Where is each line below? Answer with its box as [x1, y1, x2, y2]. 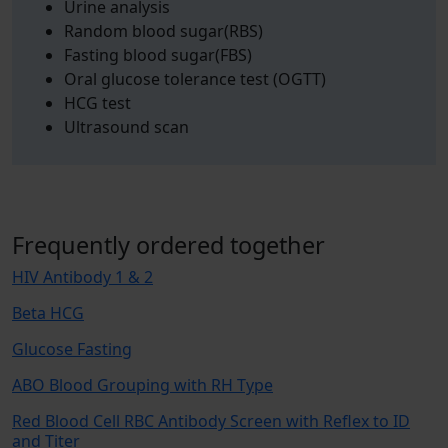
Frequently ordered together [12, 229, 325, 261]
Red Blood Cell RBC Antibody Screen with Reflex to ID [12, 410, 410, 432]
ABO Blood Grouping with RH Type [12, 374, 273, 396]
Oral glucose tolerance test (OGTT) [64, 68, 326, 90]
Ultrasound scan [64, 116, 189, 138]
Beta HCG [12, 302, 84, 324]
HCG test [64, 92, 131, 114]
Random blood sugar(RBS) [64, 20, 263, 42]
